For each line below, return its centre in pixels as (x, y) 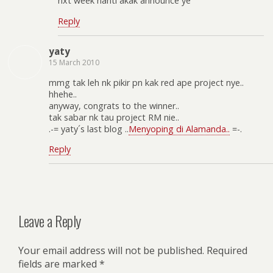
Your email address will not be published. (111, 251)
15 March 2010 (74, 63)
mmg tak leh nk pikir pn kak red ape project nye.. (146, 82)
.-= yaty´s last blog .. (89, 129)
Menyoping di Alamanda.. (179, 129)
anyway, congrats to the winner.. (114, 105)
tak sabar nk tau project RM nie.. (114, 117)
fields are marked (59, 264)
